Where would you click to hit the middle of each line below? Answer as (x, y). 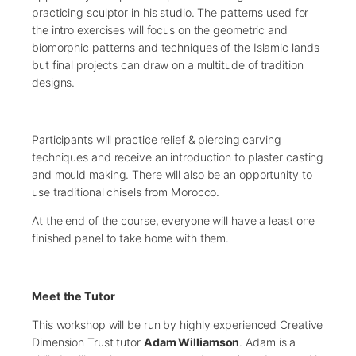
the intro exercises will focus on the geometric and (160, 29)
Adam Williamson (192, 342)
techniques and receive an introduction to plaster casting (178, 157)
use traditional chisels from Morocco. (126, 192)
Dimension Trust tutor (88, 342)
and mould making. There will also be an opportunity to (172, 175)
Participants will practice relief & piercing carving (157, 140)
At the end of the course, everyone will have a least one (174, 221)
